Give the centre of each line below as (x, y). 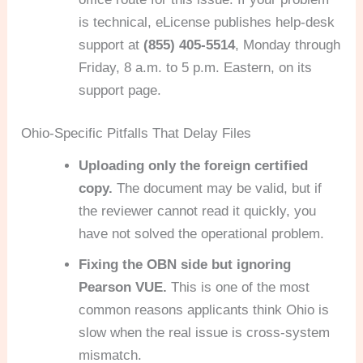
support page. (120, 90)
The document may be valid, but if (218, 188)
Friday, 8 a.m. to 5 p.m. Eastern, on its (196, 67)
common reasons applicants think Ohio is (204, 310)
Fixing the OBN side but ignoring (185, 264)
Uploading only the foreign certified (194, 165)
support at (111, 45)
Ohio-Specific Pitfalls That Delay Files (137, 134)
